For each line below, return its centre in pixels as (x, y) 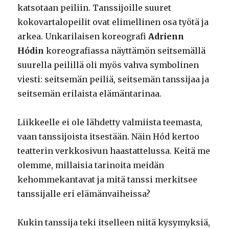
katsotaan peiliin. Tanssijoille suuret (95, 8)
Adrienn (166, 37)
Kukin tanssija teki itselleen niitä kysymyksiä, (114, 223)
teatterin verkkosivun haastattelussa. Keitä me (114, 151)
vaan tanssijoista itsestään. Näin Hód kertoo (109, 137)
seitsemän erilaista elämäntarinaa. (90, 94)
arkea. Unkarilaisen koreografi (83, 37)
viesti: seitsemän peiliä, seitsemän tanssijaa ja (113, 79)
